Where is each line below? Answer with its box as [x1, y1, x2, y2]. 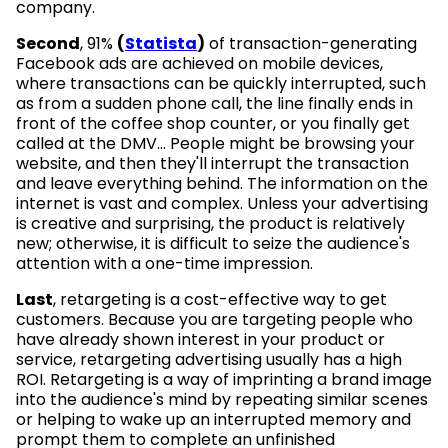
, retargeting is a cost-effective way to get [53, 287, 387, 311]
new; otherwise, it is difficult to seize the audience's [16, 231, 410, 255]
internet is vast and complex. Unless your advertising [16, 191, 428, 215]
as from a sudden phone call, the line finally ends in [16, 91, 413, 115]
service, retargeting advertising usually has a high [16, 347, 402, 371]
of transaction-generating [205, 31, 417, 55]
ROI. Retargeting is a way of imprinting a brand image [16, 367, 432, 391]
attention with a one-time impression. [16, 251, 313, 275]
